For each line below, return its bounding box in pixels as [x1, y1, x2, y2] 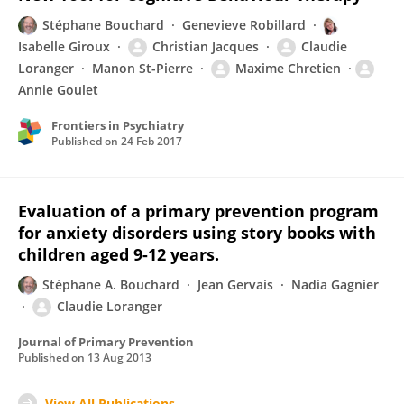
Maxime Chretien [235, 60, 341, 77]
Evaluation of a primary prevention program [18, 200, 379, 222]
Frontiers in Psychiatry [51, 117, 184, 133]
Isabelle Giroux [18, 38, 110, 55]
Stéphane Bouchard [42, 16, 164, 33]
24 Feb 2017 [121, 133, 182, 149]
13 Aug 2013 [87, 350, 151, 365]
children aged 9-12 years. [18, 243, 219, 265]
